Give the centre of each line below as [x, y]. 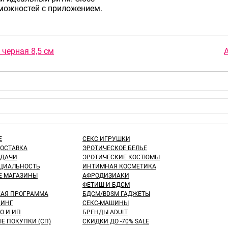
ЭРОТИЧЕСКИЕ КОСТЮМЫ [121, 157]
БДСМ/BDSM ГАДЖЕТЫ [116, 194]
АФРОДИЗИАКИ [106, 175]
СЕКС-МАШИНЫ [106, 203]
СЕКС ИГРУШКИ [106, 139]
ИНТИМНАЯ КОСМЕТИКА [119, 166]
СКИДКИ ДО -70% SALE [116, 221]
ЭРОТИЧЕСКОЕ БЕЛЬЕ [115, 148]
